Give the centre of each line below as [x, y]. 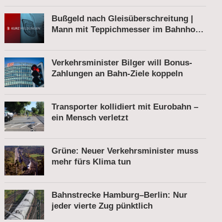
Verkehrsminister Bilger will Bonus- [122, 63]
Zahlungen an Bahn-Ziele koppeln [117, 74]
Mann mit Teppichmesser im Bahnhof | [128, 30]
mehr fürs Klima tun [91, 162]
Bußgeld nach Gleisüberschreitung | [123, 19]
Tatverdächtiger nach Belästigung [118, 41]
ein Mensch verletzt [90, 118]
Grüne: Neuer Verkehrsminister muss [125, 151]
